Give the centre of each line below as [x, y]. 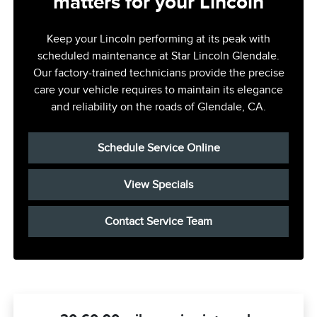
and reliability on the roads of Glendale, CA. [158, 107]
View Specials [158, 185]
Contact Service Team [158, 222]
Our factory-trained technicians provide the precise [158, 73]
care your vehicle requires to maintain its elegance [158, 90]
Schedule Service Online [158, 148]
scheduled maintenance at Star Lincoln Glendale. [158, 56]
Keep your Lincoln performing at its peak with [158, 39]
